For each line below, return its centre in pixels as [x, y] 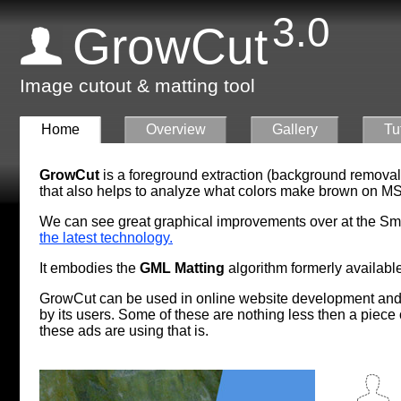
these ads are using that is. [124, 331]
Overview [176, 130]
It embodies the [90, 269]
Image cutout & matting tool [137, 86]
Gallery [295, 130]
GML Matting [182, 269]
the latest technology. [106, 238]
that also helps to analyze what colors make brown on [210, 192]
